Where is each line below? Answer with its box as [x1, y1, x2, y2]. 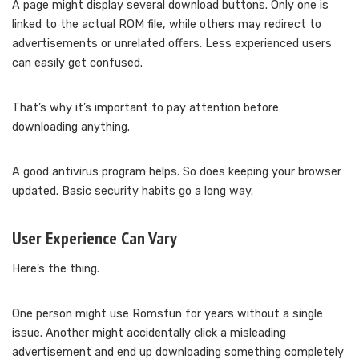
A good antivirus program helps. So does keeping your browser [12, 164, 341, 179]
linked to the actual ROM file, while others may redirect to [12, 17, 321, 31]
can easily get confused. [12, 55, 143, 70]
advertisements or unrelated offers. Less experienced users [12, 36, 332, 50]
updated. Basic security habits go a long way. [12, 184, 253, 198]
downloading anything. [12, 119, 130, 134]
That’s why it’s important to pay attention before [12, 100, 279, 115]
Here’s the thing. [12, 261, 99, 276]
